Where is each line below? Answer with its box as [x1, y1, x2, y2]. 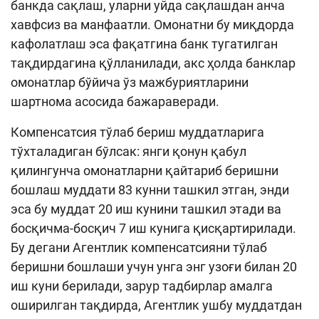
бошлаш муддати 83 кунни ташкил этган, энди [11, 182, 289, 197]
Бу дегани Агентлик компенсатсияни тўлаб [11, 239, 267, 255]
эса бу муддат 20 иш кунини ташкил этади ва [11, 201, 281, 216]
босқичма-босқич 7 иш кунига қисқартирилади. [11, 220, 296, 236]
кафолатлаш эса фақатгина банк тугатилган [11, 36, 278, 51]
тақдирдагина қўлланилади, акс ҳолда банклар [11, 55, 296, 70]
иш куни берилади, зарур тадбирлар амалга [11, 278, 273, 293]
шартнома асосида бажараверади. [11, 93, 222, 109]
